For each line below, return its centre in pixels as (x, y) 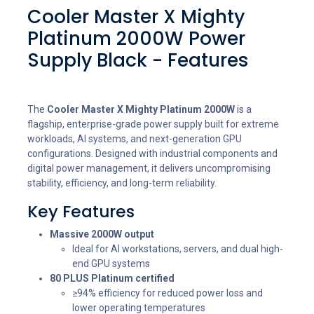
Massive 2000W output (102, 234)
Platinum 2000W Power (136, 38)
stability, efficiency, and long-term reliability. (122, 183)
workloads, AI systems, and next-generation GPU (135, 138)
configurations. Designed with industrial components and (152, 153)
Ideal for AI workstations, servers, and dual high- (178, 248)
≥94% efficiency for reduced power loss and (168, 293)
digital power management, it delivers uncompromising (149, 168)
